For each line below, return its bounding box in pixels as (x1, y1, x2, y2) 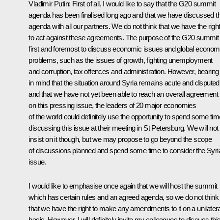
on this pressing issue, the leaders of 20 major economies (28, 101, 196, 110)
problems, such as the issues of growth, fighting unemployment (28, 55, 213, 64)
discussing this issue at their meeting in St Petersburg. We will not (28, 123, 219, 132)
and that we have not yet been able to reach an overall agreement (28, 89, 218, 98)
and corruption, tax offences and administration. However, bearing (28, 67, 219, 76)
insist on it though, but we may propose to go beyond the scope (28, 135, 212, 143)
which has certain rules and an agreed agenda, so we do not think (28, 192, 219, 201)
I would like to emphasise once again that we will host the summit (28, 181, 218, 190)
